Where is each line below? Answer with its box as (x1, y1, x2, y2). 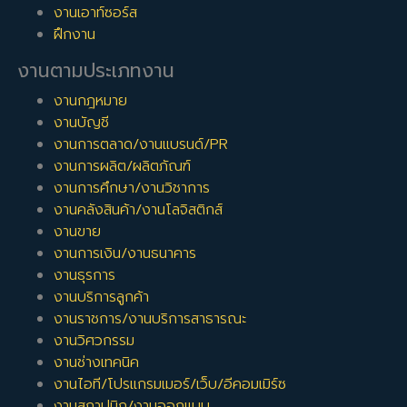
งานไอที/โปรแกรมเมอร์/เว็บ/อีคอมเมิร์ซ (54, 373, 287, 396)
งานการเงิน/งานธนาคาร (54, 243, 197, 265)
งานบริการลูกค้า (54, 286, 150, 309)
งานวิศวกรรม (54, 330, 135, 352)
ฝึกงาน (54, 24, 96, 46)
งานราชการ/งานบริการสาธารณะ (54, 308, 247, 331)
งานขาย (54, 221, 102, 243)
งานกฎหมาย (54, 90, 128, 113)
